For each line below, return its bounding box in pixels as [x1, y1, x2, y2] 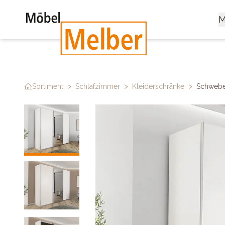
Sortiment [32, 82, 63, 90]
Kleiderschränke [132, 82, 184, 90]
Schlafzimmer [75, 82, 120, 90]
